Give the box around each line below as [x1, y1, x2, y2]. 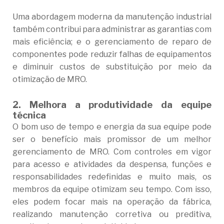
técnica [12, 109, 46, 121]
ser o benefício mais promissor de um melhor [12, 134, 212, 144]
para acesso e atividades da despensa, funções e [12, 159, 212, 169]
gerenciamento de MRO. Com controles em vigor [12, 147, 212, 157]
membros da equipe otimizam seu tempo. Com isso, [12, 184, 212, 194]
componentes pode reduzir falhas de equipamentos [12, 49, 212, 59]
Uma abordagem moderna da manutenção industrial [12, 12, 212, 22]
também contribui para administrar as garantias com [12, 24, 212, 34]
